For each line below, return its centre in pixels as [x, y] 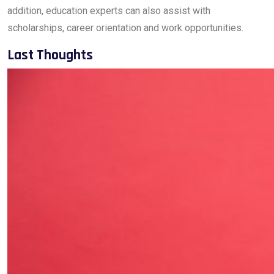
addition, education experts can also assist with [109, 11]
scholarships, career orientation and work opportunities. [125, 28]
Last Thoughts [50, 55]
